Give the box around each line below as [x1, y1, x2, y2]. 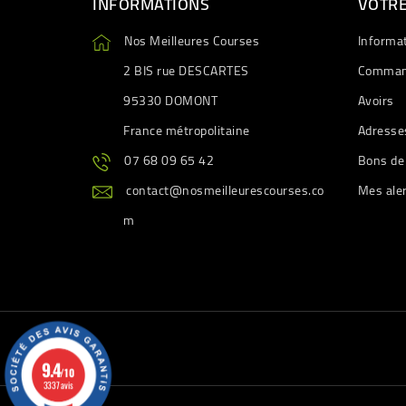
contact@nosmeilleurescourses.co [126, 179, 324, 203]
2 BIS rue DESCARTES [123, 59, 249, 83]
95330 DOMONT [123, 89, 217, 113]
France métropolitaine [123, 119, 250, 143]
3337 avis [43, 377, 73, 391]
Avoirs [357, 89, 394, 113]
